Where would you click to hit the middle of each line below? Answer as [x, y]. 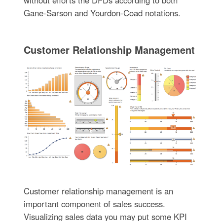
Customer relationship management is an [98, 191]
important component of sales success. [94, 204]
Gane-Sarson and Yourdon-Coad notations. [102, 13]
